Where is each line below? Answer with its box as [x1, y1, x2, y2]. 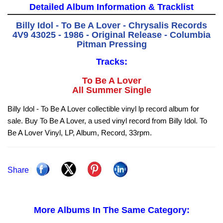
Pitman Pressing [76, 39, 147, 50]
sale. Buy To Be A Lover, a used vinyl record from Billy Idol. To [7, 116, 207, 125]
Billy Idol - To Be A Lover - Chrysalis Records [16, 20, 207, 31]
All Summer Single [72, 85, 151, 96]
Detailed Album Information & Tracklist [29, 2, 194, 12]
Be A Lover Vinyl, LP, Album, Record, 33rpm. [7, 128, 152, 137]
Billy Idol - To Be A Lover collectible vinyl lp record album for [7, 105, 199, 113]
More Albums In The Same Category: [33, 205, 190, 216]
